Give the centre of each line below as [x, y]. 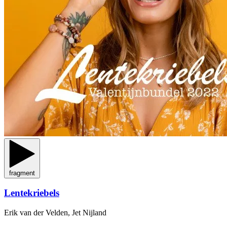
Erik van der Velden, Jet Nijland [55, 212]
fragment [22, 173]
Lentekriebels [32, 193]
